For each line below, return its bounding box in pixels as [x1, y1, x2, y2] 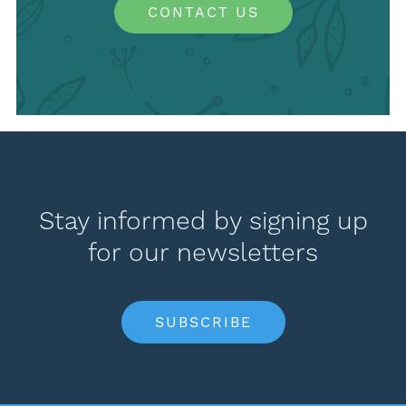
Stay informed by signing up [38, 206, 368, 237]
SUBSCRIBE [154, 313, 252, 331]
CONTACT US [147, 3, 259, 21]
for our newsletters [88, 237, 318, 268]
